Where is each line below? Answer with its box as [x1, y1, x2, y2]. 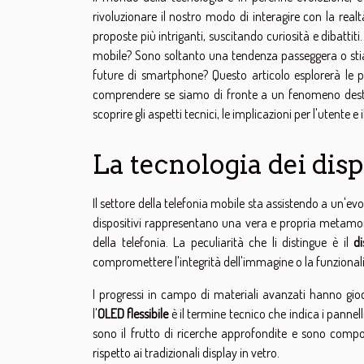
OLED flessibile [97, 305, 169, 322]
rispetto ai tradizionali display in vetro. [93, 344, 279, 361]
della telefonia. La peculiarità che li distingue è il [93, 233, 354, 250]
